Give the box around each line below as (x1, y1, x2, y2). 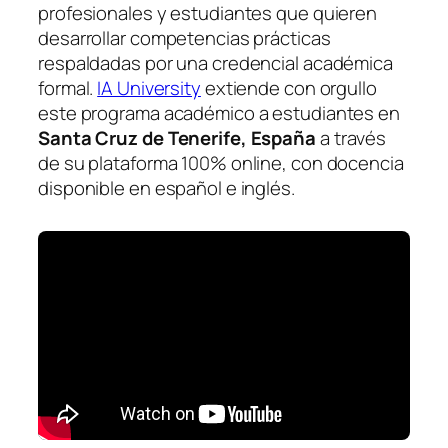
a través (316, 124, 387, 151)
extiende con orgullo (200, 74, 377, 101)
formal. (38, 74, 98, 101)
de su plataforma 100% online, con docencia (38, 149, 404, 176)
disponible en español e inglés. (38, 174, 295, 201)
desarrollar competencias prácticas (38, 24, 331, 51)
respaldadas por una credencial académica (38, 49, 393, 76)
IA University (97, 74, 201, 101)
